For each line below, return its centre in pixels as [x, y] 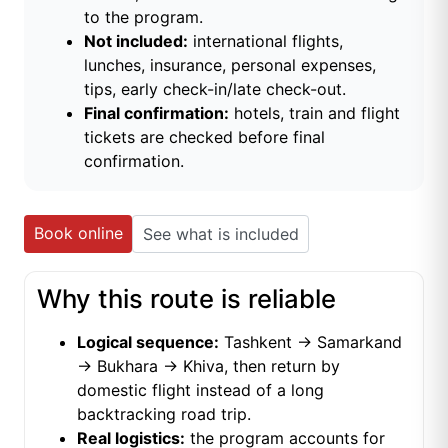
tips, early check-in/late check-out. [215, 88]
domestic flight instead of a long [200, 389]
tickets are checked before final [204, 136]
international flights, [265, 40]
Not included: [136, 40]
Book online [78, 232]
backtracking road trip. [164, 413]
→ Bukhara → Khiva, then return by [208, 365]
